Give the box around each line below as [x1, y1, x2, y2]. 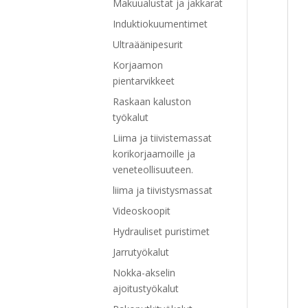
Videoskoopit [113, 203, 171, 217]
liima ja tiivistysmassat [113, 183, 213, 197]
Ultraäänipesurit [113, 37, 184, 51]
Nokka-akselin [113, 265, 176, 279]
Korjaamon [113, 58, 164, 71]
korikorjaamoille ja [113, 146, 196, 160]
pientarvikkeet [113, 74, 175, 87]
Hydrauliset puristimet [113, 224, 210, 238]
